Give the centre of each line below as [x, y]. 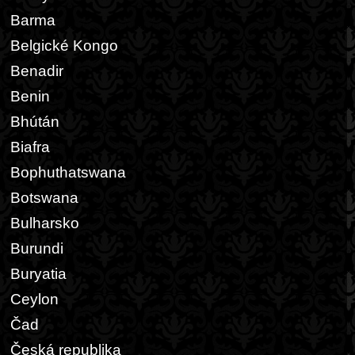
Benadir [37, 71]
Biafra [30, 147]
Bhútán [35, 122]
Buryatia [38, 274]
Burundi [37, 248]
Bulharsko [45, 223]
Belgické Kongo [64, 46]
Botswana [44, 198]
